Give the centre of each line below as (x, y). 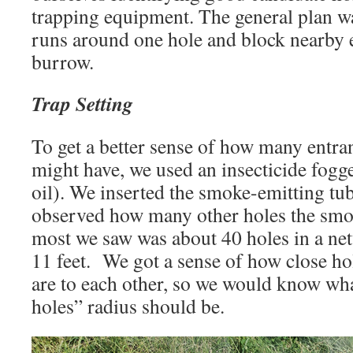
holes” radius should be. (128, 306)
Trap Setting (82, 103)
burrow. (63, 61)
